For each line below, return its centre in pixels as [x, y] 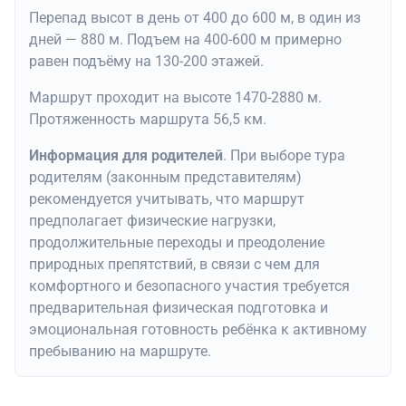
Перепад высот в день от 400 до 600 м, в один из [195, 18]
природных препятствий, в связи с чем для [174, 265]
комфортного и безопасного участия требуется [189, 286]
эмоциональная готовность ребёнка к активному [198, 330]
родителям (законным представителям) [165, 178]
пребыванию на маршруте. [120, 352]
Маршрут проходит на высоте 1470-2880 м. [175, 98]
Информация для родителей [126, 156]
